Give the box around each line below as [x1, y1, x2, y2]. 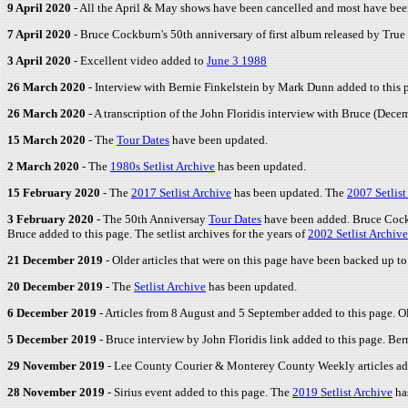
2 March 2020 [7, 159, 79, 173]
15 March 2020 [7, 133, 86, 147]
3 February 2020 [7, 212, 94, 226]
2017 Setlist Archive [131, 186, 231, 199]
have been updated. [169, 133, 268, 147]
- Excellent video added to [71, 54, 207, 67]
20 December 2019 [7, 280, 103, 293]
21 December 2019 [7, 253, 103, 267]
